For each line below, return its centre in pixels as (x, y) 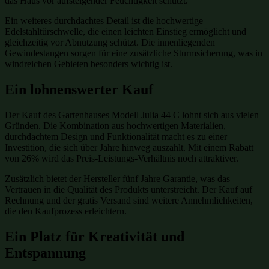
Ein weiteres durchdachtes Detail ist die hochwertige (104, 21)
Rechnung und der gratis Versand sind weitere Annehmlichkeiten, (129, 201)
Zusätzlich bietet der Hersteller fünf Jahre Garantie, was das (117, 179)
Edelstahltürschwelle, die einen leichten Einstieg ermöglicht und (125, 32)
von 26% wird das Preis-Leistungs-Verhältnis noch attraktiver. (122, 159)
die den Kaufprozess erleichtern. (66, 211)
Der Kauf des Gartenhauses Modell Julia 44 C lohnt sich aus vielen (132, 115)
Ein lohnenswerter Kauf (79, 90)
